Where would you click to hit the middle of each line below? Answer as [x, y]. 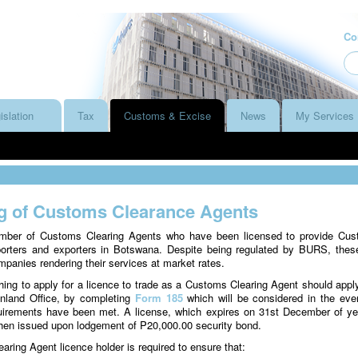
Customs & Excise [167, 115]
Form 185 [159, 298]
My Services [325, 115]
